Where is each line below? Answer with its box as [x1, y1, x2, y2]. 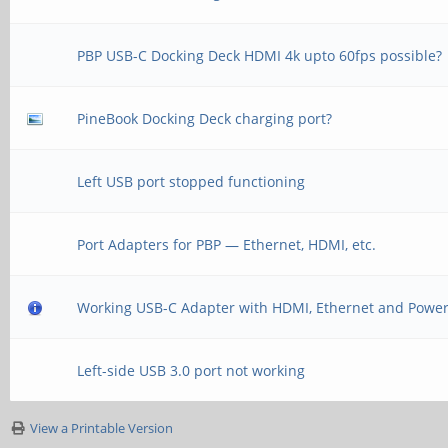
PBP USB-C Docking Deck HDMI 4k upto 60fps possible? [77, 46, 443, 65]
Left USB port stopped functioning [77, 172, 306, 191]
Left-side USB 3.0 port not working [77, 361, 306, 380]
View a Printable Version [30, 419, 173, 437]
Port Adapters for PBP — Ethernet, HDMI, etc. [77, 235, 377, 254]
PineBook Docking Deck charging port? [77, 109, 333, 128]
